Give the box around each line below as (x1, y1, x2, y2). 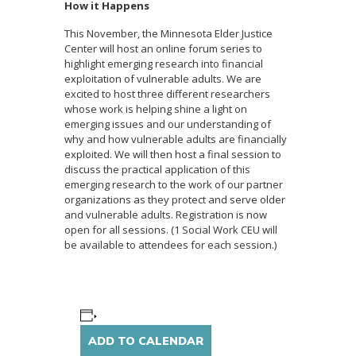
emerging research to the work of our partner (64, 177, 284, 192)
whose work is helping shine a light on (64, 102, 248, 117)
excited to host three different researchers (64, 87, 271, 102)
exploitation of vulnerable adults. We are (64, 72, 262, 87)
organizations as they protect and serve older (64, 192, 286, 207)
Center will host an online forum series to (64, 41, 263, 56)
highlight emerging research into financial (64, 56, 264, 72)
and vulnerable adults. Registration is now (64, 207, 268, 222)
